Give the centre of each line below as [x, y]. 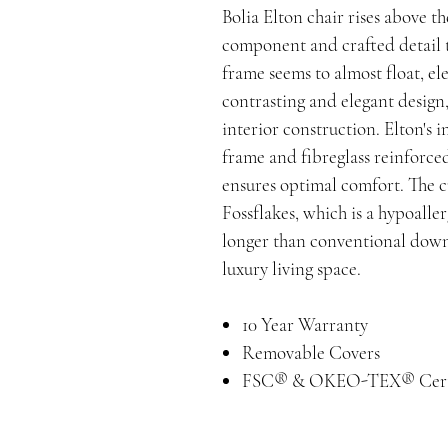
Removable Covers [311, 352]
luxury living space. [291, 268]
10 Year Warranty [305, 324]
